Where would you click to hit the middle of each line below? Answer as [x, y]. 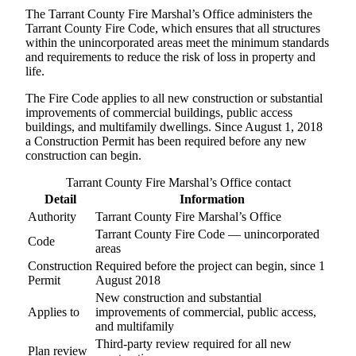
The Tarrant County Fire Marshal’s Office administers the [169, 14]
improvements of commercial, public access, [206, 311]
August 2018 [128, 280]
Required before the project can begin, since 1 [210, 265]
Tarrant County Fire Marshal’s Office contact [178, 182]
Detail [60, 199]
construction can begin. [83, 155]
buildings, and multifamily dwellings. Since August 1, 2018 [174, 126]
